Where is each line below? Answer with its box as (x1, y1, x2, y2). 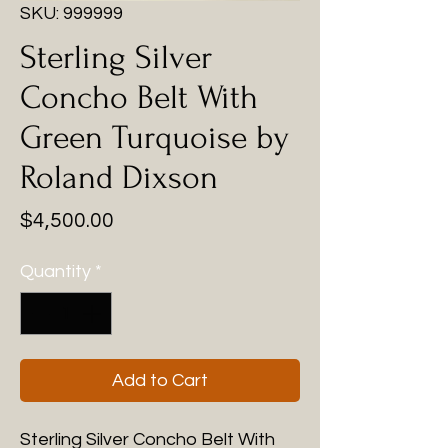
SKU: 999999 (20, 4, 123, 23)
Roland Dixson (20, 159, 218, 196)
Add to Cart (112, 371, 208, 390)
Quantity (20, 262, 91, 281)
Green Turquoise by (20, 119, 289, 156)
